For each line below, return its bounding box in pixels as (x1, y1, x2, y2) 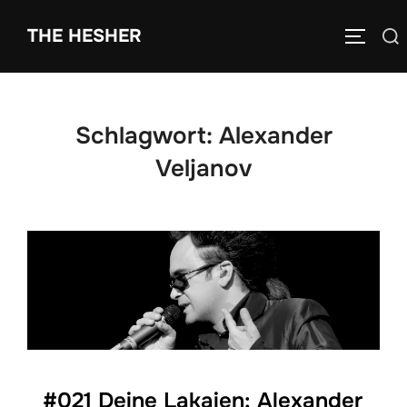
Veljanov (155, 154, 252, 184)
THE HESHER (27, 25, 142, 47)
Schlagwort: (74, 121, 219, 151)
